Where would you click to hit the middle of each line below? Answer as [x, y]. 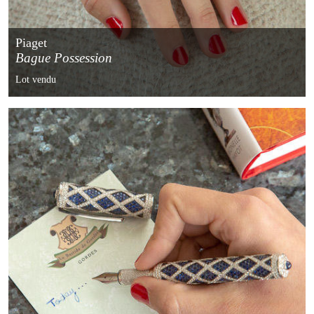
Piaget [32, 43]
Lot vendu [36, 80]
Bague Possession [64, 58]
